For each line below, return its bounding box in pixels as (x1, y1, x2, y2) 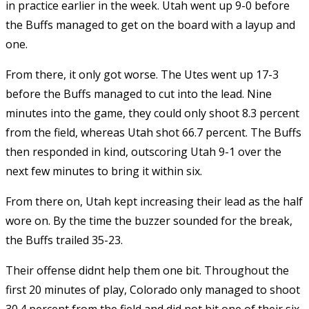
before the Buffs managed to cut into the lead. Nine (6, 86, 272, 102)
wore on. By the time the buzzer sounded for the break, (6, 213, 292, 229)
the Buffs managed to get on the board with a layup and (6, 17, 295, 33)
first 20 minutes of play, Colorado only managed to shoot (6, 282, 300, 298)
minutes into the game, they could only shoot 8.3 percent (6, 106, 299, 121)
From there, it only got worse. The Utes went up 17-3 (6, 67, 279, 83)
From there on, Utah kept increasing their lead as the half (6, 194, 303, 210)
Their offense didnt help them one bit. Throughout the (6, 263, 289, 279)
